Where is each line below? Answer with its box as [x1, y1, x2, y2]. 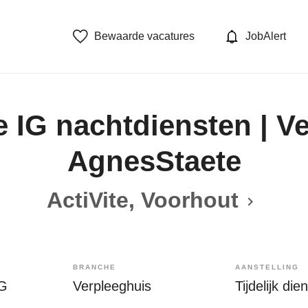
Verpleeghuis [73, 278, 151, 294]
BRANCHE [73, 263, 116, 271]
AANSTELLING [235, 263, 299, 271]
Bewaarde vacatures [94, 30, 195, 42]
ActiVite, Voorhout [46, 188, 239, 212]
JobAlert [245, 30, 286, 42]
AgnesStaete [67, 145, 241, 177]
